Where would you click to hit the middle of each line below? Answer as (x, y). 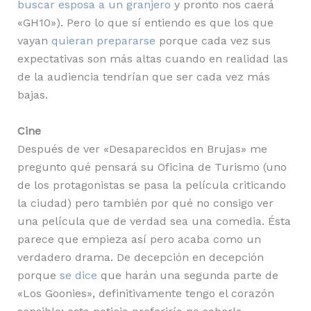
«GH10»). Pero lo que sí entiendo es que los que (145, 23)
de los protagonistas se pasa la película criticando (151, 185)
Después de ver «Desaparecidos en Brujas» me (142, 149)
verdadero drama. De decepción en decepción (140, 257)
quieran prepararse (103, 41)
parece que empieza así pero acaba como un (139, 239)
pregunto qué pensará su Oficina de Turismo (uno (152, 167)
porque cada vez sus (213, 41)
